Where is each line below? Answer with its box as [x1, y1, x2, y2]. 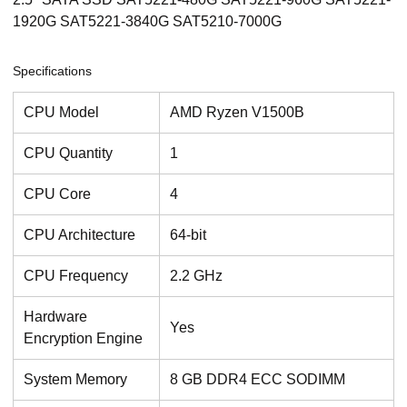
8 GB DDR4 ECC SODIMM [169, 371, 345, 387]
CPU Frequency [23, 267, 128, 283]
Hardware [23, 308, 87, 324]
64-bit [169, 226, 206, 243]
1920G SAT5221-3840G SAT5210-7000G [13, 14, 282, 30]
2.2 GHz [169, 267, 223, 283]
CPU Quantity [23, 144, 113, 161]
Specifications [13, 64, 92, 79]
